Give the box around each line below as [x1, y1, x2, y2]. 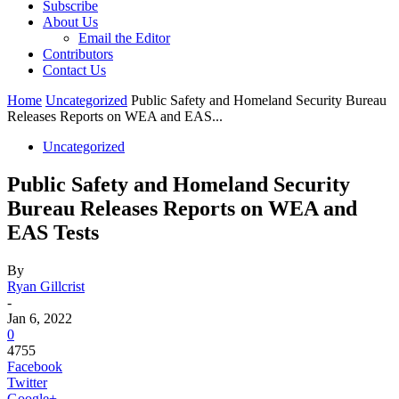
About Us [43, 14, 98, 29]
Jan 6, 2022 [7, 310, 72, 326]
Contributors [43, 46, 113, 61]
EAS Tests [7, 220, 99, 244]
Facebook [7, 358, 62, 374]
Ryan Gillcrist [7, 278, 85, 294]
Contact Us [43, 62, 106, 77]
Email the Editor [78, 30, 170, 45]
